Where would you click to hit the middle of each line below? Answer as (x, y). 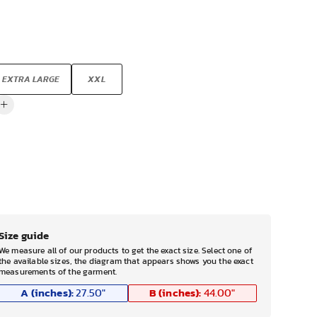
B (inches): (175, 293)
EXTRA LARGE (31, 79)
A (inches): (47, 293)
